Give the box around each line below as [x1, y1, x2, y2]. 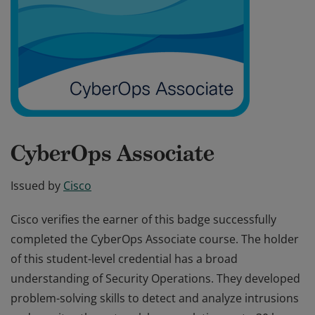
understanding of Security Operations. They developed [11, 271, 300, 286]
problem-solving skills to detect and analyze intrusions [11, 290, 299, 306]
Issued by [11, 178, 60, 193]
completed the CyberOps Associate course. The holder [11, 231, 299, 247]
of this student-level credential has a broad [11, 251, 238, 266]
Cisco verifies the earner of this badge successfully [11, 212, 276, 227]
